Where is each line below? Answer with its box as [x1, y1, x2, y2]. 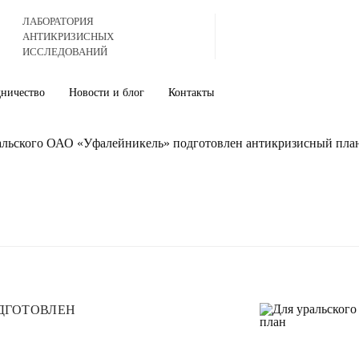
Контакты [168, 87, 214, 99]
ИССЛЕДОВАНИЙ [22, 46, 108, 58]
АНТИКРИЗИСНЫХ [22, 30, 115, 42]
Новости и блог [69, 87, 144, 99]
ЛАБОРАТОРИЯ [22, 15, 95, 27]
